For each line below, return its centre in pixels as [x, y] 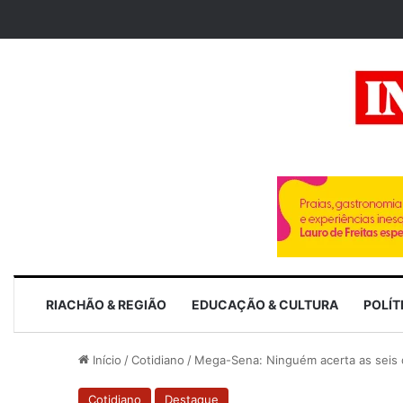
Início [105, 360]
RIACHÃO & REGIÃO [106, 304]
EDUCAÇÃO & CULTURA [265, 304]
